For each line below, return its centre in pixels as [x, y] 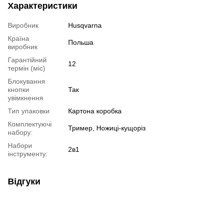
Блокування [27, 82]
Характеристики [43, 6]
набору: [20, 133]
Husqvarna [85, 26]
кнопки [18, 90]
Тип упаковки [29, 111]
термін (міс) [27, 68]
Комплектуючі [30, 124]
